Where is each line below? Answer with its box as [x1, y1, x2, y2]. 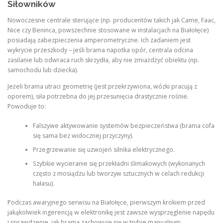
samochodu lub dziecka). [7, 66, 78, 75]
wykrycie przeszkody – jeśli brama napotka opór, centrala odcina [7, 46, 193, 55]
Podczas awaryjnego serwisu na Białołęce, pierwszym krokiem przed [7, 198, 205, 207]
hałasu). [32, 179, 54, 188]
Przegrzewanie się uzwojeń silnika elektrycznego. [32, 145, 175, 154]
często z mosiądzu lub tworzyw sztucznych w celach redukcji [32, 169, 204, 178]
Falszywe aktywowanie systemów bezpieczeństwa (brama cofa [32, 121, 215, 130]
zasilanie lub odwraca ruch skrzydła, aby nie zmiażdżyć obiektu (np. [7, 56, 199, 65]
